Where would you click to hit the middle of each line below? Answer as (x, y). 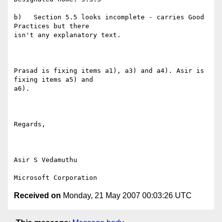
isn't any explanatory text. (67, 35)
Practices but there (52, 26)
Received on (37, 196)
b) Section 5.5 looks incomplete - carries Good (109, 17)
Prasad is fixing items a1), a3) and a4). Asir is (109, 71)
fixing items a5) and (54, 80)
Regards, (30, 124)
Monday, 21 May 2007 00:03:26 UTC (126, 196)
